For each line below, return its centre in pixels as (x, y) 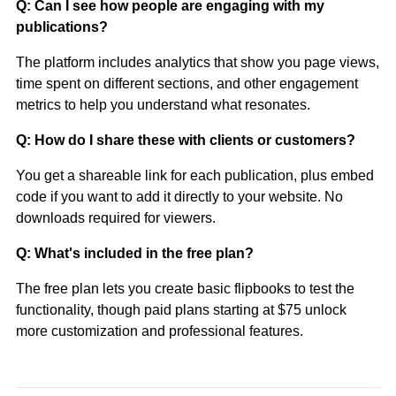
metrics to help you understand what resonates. (163, 104)
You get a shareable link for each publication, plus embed (194, 175)
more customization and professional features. (159, 331)
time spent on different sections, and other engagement (187, 83)
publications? (61, 27)
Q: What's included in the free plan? (134, 253)
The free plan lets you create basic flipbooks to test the (185, 288)
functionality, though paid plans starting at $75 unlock (181, 309)
